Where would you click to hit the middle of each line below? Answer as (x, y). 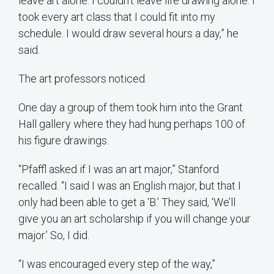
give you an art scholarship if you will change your (135, 219)
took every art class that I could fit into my (117, 17)
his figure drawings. (64, 141)
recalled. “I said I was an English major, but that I (130, 186)
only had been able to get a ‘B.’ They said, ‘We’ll (127, 202)
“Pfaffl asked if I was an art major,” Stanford (119, 169)
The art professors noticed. (83, 79)
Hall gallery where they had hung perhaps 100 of (132, 124)
